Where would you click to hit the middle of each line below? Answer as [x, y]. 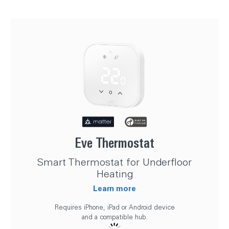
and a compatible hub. [114, 216]
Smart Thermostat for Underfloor [114, 162]
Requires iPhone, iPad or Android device [114, 207]
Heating [114, 173]
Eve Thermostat [114, 143]
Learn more [114, 188]
